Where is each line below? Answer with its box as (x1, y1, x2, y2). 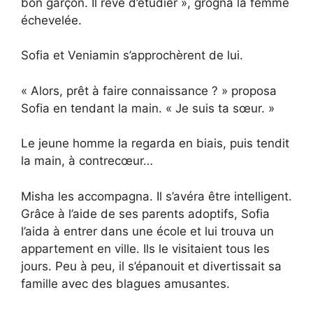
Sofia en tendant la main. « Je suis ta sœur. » (21, 101, 275, 115)
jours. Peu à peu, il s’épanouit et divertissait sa (21, 259, 282, 273)
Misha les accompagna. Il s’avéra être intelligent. (21, 189, 292, 203)
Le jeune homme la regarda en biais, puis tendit (21, 136, 289, 151)
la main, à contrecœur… (21, 154, 153, 168)
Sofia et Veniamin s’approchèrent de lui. (21, 48, 243, 63)
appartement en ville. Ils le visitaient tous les (21, 241, 270, 256)
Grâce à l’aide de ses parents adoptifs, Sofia (21, 206, 270, 221)
